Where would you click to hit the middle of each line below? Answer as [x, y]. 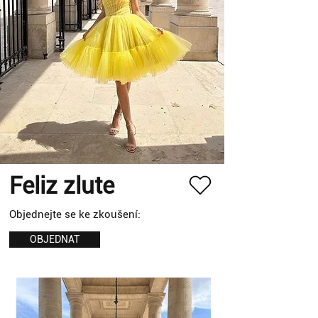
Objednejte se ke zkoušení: [75, 214]
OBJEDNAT [55, 239]
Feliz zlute [62, 185]
